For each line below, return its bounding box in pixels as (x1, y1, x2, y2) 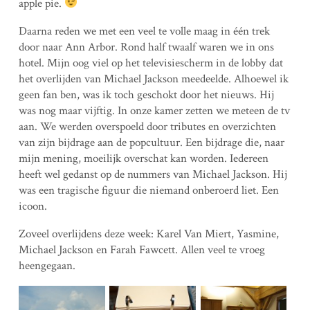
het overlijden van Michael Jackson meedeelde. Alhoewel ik (18, 71, 289, 86)
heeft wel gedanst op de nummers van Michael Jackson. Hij (18, 166, 287, 182)
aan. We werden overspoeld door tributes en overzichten (18, 118, 276, 134)
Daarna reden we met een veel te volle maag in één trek (18, 23, 270, 39)
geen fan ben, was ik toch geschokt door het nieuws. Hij (18, 86, 274, 102)
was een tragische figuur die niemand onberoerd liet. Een (18, 182, 279, 198)
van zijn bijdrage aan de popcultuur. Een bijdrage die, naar (18, 134, 284, 150)
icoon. (18, 198, 47, 214)
